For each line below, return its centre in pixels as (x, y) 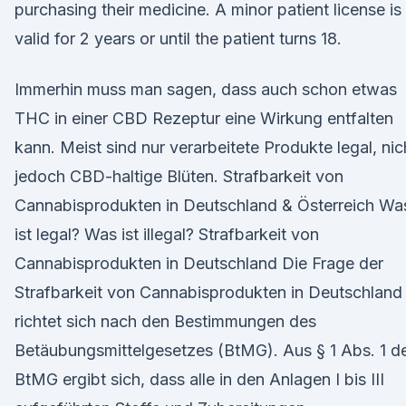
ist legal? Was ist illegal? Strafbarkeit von (167, 234)
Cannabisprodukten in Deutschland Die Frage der (199, 263)
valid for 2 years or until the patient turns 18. (178, 39)
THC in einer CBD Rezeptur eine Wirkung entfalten (204, 118)
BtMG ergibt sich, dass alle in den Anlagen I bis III (199, 379)
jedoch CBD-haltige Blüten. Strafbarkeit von (179, 176)
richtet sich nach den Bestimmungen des (165, 321)
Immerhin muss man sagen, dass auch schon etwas (206, 89)
